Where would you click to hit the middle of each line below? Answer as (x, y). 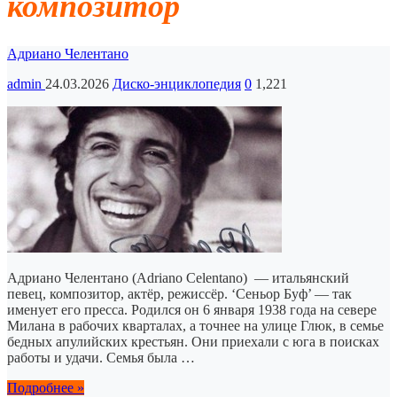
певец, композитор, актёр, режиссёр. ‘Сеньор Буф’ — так (179, 294)
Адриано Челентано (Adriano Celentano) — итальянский (178, 278)
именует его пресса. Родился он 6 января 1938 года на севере (192, 310)
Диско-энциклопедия (177, 84)
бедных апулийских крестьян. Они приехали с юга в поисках (193, 342)
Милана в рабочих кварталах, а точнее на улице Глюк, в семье (195, 326)
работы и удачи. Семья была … (101, 358)
